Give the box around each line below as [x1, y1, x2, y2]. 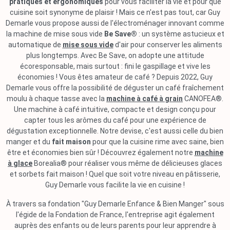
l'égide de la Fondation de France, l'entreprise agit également [15, 210, 215, 219]
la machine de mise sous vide [6, 30, 104, 38]
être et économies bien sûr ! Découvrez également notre [7, 148, 195, 157]
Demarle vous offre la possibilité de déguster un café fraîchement [6, 84, 224, 92]
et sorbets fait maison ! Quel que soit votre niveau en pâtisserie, [10, 170, 220, 178]
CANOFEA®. [183, 94, 223, 103]
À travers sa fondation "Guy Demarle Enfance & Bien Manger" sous [6, 200, 224, 208]
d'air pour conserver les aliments [113, 41, 222, 49]
